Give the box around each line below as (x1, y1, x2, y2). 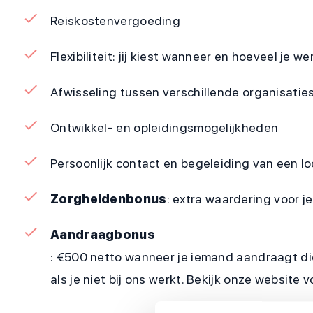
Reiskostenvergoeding (50, 13, 180, 28)
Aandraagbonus (50, 227, 155, 242)
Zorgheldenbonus (50, 191, 167, 206)
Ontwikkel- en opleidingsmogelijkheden (50, 120, 279, 135)
